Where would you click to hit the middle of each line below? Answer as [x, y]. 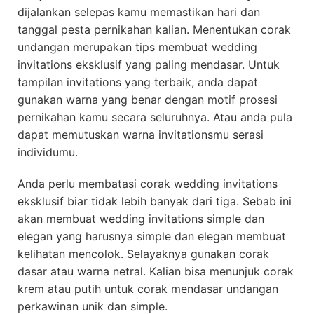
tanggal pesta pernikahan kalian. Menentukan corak [154, 30]
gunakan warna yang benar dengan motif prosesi [148, 100]
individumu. [48, 152]
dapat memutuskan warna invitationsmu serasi [141, 135]
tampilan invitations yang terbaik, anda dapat [138, 82]
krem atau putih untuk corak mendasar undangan [148, 289]
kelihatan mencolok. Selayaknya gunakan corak [143, 254]
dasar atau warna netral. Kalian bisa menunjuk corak [156, 272]
